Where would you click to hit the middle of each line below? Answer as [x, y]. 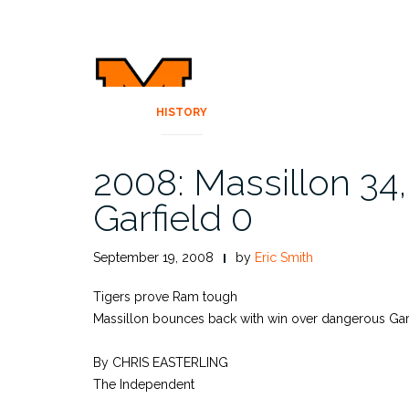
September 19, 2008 [153, 257]
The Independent [144, 384]
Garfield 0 [173, 218]
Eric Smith [284, 257]
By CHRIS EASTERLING [161, 362]
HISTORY [182, 112]
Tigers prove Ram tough [165, 297]
